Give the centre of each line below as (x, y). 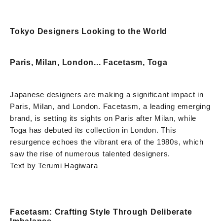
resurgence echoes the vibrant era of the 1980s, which (107, 142)
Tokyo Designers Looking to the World (89, 31)
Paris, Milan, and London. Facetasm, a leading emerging (110, 106)
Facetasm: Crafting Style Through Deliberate (101, 212)
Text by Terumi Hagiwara (54, 165)
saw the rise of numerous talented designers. (90, 153)
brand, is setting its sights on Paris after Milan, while (103, 118)
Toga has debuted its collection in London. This (93, 130)
